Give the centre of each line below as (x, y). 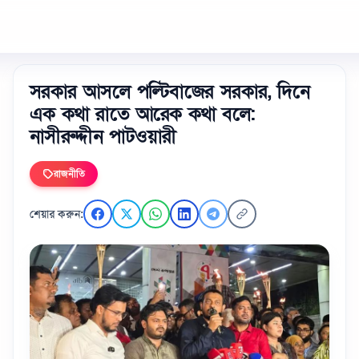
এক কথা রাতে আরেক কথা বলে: (143, 114)
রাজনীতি (69, 174)
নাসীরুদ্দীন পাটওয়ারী (103, 137)
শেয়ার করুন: (56, 214)
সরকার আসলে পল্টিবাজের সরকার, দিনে (170, 92)
